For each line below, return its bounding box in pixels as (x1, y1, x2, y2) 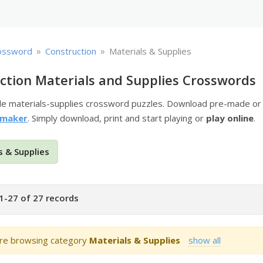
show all (188, 234, 221, 246)
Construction (45, 45, 97, 57)
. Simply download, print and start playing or (28, 112, 207, 124)
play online (206, 112, 254, 124)
